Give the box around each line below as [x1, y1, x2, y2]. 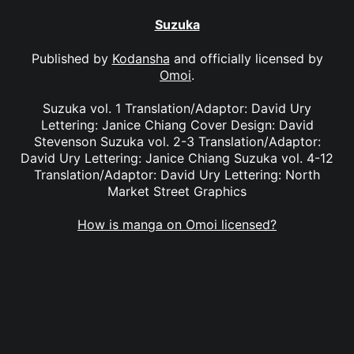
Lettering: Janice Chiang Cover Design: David [40, 116, 314, 133]
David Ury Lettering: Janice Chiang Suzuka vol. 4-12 [21, 149, 333, 166]
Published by [31, 50, 112, 66]
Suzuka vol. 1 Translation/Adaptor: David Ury [43, 100, 311, 116]
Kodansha [111, 50, 170, 66]
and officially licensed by [169, 50, 323, 66]
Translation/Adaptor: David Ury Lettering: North [34, 166, 320, 183]
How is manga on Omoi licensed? [77, 217, 277, 233]
